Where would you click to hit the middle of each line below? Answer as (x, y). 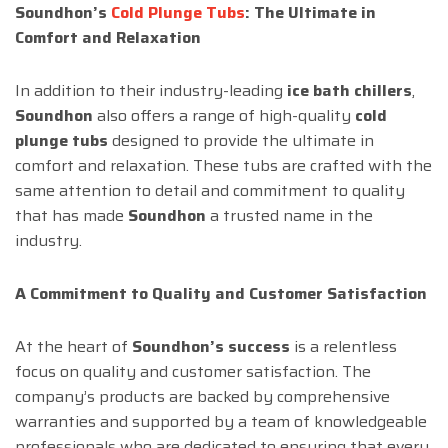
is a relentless (343, 347)
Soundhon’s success (211, 347)
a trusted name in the (289, 216)
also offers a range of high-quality (224, 116)
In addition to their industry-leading (151, 91)
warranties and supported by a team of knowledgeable (221, 422)
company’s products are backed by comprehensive (202, 397)
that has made (71, 216)
